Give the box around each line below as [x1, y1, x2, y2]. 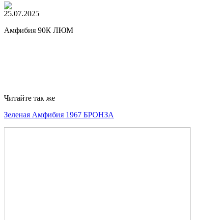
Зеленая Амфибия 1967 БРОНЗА [4, 110, 114, 119]
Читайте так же [4, 94, 55, 102]
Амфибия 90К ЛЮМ [4, 26, 73, 34]
